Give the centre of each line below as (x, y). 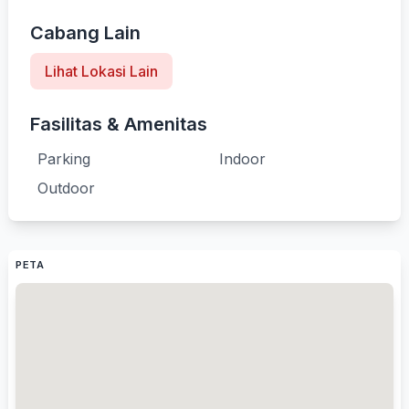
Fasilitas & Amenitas (119, 124)
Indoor (242, 159)
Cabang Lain (85, 33)
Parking (64, 159)
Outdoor (66, 188)
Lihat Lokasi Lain (101, 71)
